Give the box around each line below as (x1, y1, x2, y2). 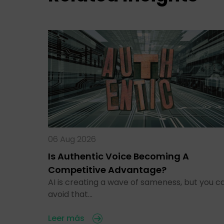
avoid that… (48, 188, 92, 200)
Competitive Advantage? (48, 163, 166, 176)
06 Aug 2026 (48, 133, 96, 145)
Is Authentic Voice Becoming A (48, 149, 189, 162)
